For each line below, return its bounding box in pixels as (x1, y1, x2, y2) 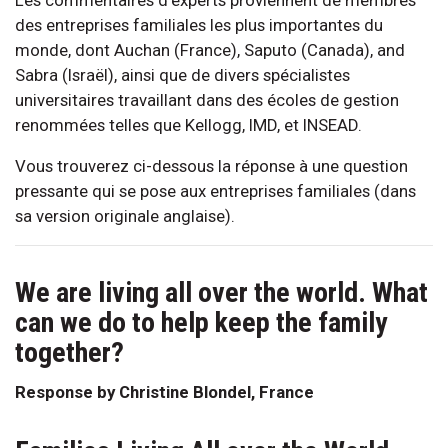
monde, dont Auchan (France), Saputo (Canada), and (15, 39, 405, 60)
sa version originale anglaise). (15, 205, 235, 226)
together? (15, 335, 124, 369)
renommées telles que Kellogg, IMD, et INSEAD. (15, 114, 362, 135)
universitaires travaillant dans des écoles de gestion (15, 89, 399, 110)
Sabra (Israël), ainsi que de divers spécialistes (15, 64, 350, 85)
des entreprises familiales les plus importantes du (15, 14, 383, 35)
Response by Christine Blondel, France (15, 381, 314, 402)
